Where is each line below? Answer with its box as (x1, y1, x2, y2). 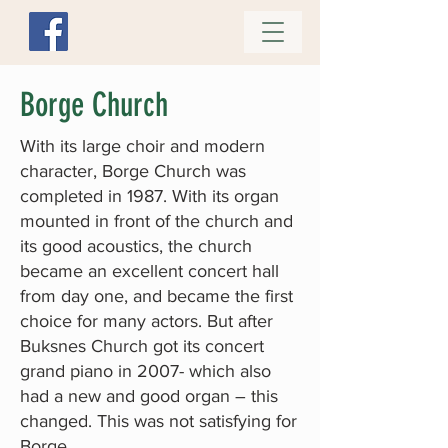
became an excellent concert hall (20, 261, 279, 281)
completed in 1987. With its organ (20, 186, 279, 206)
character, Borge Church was (20, 161, 246, 181)
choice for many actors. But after (20, 311, 273, 331)
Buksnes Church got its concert (20, 336, 264, 356)
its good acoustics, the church (20, 236, 252, 256)
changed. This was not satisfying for (20, 411, 297, 431)
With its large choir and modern (20, 136, 265, 156)
